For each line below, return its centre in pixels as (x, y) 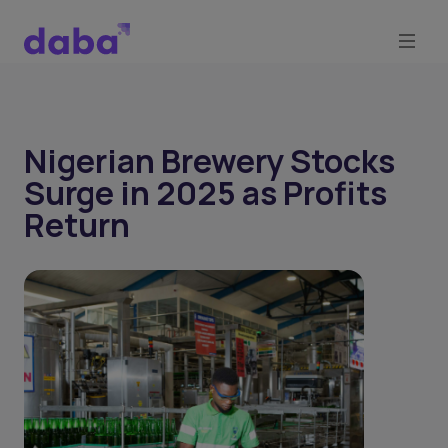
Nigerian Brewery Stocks (209, 161)
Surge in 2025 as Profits (205, 193)
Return (77, 225)
